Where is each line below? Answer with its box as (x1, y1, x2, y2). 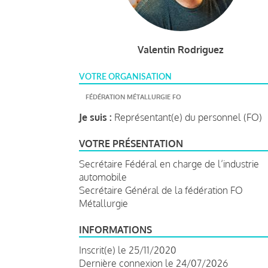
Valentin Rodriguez (138, 43, 224, 56)
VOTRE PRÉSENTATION (79, 137, 183, 150)
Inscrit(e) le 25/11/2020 (79, 243, 176, 256)
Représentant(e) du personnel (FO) (112, 111, 262, 123)
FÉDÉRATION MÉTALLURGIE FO (86, 92, 181, 101)
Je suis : (79, 111, 112, 123)
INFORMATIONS (79, 223, 152, 236)
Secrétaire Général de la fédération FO (79, 184, 243, 196)
